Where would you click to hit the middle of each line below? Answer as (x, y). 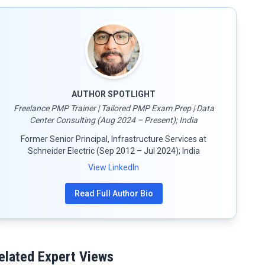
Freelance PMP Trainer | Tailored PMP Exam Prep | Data (114, 108)
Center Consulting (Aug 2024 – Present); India (114, 120)
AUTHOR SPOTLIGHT (114, 94)
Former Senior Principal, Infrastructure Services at (114, 139)
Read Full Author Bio (114, 193)
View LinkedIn (114, 167)
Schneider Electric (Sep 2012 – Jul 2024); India (114, 151)
